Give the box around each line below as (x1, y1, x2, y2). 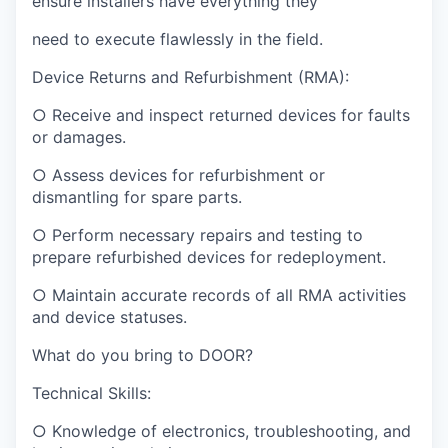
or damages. (32, 127, 126, 148)
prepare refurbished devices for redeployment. (32, 247, 386, 268)
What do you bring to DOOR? (32, 345, 253, 366)
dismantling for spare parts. (32, 187, 242, 208)
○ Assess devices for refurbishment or (32, 165, 325, 186)
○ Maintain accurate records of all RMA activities (32, 285, 406, 306)
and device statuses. (32, 307, 187, 328)
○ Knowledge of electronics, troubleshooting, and (32, 421, 411, 442)
